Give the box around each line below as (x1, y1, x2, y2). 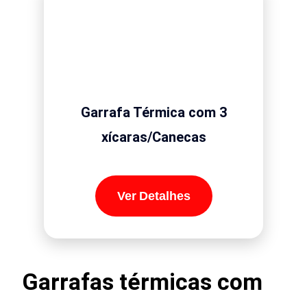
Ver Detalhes (116, 188, 191, 203)
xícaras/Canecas (101, 128, 206, 145)
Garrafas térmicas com (22, 269, 263, 296)
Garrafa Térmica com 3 (80, 103, 227, 121)
